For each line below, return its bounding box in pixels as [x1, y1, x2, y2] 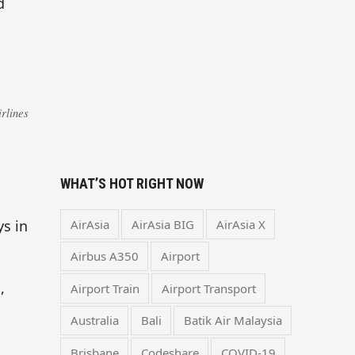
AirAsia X [216, 216, 265, 232]
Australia [70, 312, 119, 329]
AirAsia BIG [131, 216, 194, 232]
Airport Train [70, 280, 139, 296]
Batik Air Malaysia [183, 312, 282, 329]
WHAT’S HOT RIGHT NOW [60, 175, 204, 192]
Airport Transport [161, 280, 256, 296]
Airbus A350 [70, 248, 139, 265]
